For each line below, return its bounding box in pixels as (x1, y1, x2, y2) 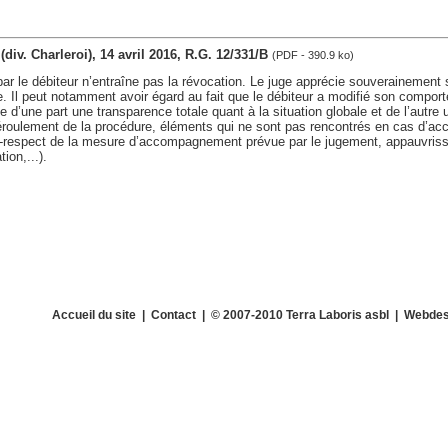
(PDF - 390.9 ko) (271, 48, 354, 61)
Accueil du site (51, 307, 136, 322)
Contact (150, 307, 196, 322)
